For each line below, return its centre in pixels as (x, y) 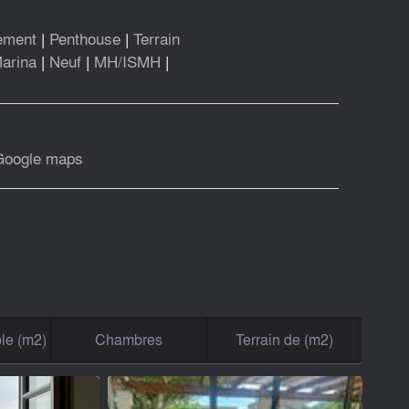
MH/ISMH (127, 60)
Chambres (128, 340)
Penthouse (85, 37)
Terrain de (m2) (285, 340)
